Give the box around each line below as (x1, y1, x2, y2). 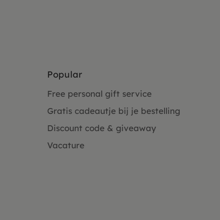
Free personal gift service (47, 88, 152, 99)
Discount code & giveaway (47, 123, 156, 134)
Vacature (47, 140, 84, 151)
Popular (47, 69, 82, 81)
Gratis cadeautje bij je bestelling (47, 106, 180, 116)
